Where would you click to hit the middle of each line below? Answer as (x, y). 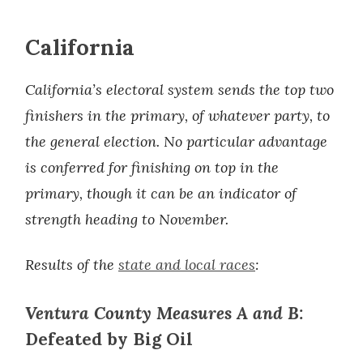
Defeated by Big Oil (109, 339)
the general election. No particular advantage (176, 141)
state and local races (187, 265)
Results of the (72, 265)
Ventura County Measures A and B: (164, 313)
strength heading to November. (127, 219)
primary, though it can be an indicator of (161, 193)
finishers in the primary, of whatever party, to (177, 115)
